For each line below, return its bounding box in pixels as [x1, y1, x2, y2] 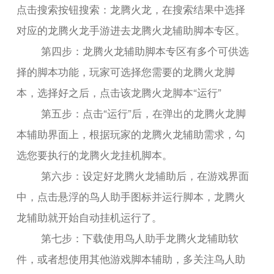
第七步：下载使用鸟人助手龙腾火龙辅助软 [41, 229, 239, 245]
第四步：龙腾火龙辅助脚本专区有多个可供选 [41, 42, 250, 58]
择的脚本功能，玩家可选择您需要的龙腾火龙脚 [17, 63, 235, 79]
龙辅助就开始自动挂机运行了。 [17, 209, 163, 224]
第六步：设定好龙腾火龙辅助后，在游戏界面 [41, 167, 250, 183]
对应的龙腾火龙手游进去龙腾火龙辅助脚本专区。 [17, 21, 246, 37]
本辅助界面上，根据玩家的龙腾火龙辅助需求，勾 [17, 125, 246, 141]
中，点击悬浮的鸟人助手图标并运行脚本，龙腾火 [17, 188, 246, 204]
